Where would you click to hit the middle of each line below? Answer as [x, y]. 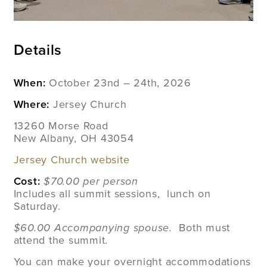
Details [38, 50]
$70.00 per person [91, 181]
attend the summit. [61, 240]
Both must [205, 227]
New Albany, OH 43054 [74, 138]
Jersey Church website [72, 159]
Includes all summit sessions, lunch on [112, 193]
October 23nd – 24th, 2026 [118, 83]
